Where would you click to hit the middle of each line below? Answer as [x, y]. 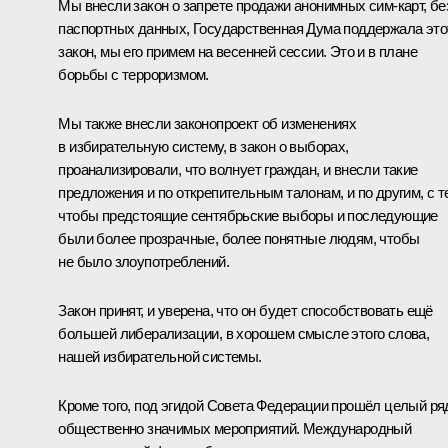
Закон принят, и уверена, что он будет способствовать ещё [245, 310]
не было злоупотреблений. [143, 261]
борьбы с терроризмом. [133, 74]
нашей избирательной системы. [160, 356]
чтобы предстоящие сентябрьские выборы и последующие [248, 215]
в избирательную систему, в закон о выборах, [203, 146]
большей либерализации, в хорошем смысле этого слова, [244, 333]
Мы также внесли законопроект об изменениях [207, 123]
